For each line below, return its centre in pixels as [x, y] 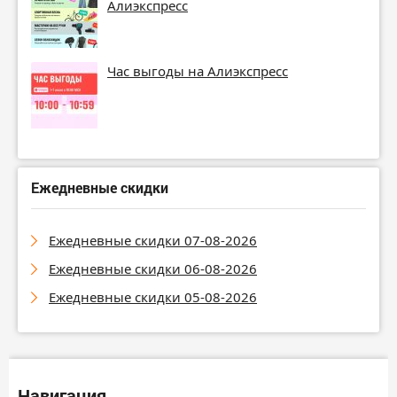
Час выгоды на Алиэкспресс [198, 70]
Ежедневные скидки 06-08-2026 [153, 268]
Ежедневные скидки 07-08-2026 [153, 240]
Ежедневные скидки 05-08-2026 [153, 296]
